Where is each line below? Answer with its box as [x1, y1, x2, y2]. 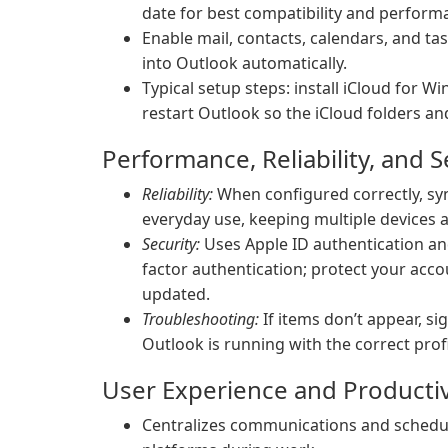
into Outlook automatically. [142, 52, 347, 74]
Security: [142, 233, 200, 255]
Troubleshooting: [142, 308, 259, 330]
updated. [142, 283, 210, 305]
